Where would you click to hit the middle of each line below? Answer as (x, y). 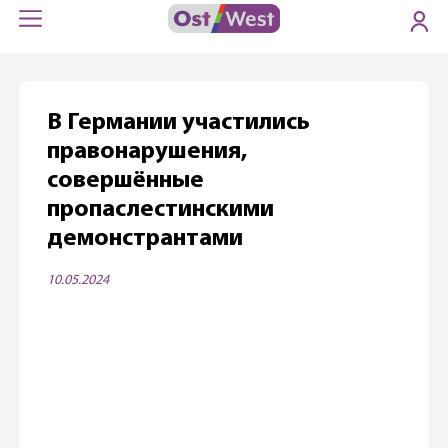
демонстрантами (144, 238)
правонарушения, (146, 151)
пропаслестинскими (160, 209)
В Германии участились (178, 122)
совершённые (125, 180)
